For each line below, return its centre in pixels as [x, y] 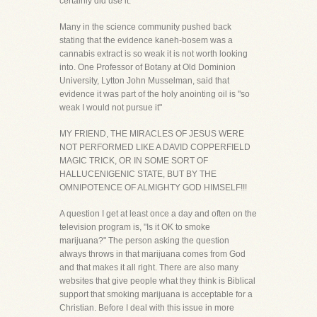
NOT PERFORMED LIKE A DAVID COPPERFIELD [155, 147]
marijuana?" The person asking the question [144, 241]
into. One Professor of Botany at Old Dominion [148, 67]
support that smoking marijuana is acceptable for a [156, 294]
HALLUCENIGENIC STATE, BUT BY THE [138, 174]
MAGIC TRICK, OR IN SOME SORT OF [134, 161]
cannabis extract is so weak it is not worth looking [154, 54]
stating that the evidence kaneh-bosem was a [146, 40]
